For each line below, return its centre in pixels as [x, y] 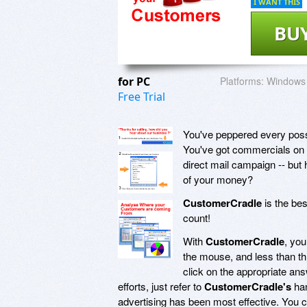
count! [197, 217]
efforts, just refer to [161, 286]
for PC [135, 81]
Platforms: [242, 81]
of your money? [218, 179]
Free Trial [142, 96]
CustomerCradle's [248, 286]
